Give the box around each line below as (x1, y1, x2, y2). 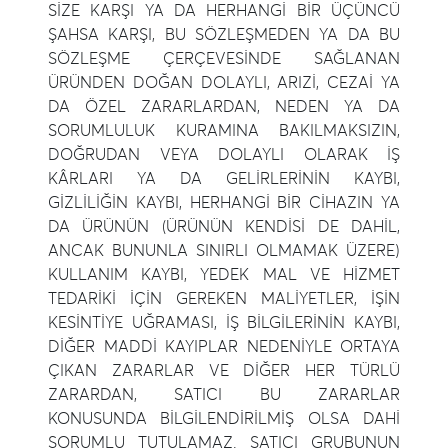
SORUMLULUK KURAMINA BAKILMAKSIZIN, (48, 123, 400, 139)
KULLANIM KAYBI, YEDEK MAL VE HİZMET (48, 267, 400, 283)
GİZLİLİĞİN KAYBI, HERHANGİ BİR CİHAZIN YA (48, 195, 400, 211)
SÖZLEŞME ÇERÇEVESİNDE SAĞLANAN (48, 51, 400, 67)
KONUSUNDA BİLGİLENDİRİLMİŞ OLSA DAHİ (48, 411, 400, 427)
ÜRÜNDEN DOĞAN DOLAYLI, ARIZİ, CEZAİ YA (48, 75, 400, 91)
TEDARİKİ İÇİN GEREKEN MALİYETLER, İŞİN (48, 291, 400, 307)
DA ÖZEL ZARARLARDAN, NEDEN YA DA (48, 99, 400, 115)
